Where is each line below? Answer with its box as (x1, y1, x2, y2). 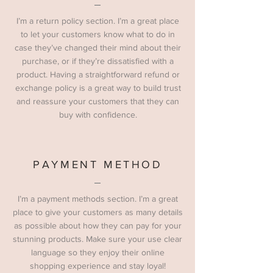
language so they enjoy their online (30, 247, 165, 257)
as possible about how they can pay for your (13, 221, 182, 230)
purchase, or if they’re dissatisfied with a (22, 56, 174, 66)
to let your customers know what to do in (21, 29, 175, 39)
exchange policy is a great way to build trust (15, 83, 181, 93)
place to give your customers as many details (12, 207, 183, 217)
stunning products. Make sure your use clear (13, 234, 182, 244)
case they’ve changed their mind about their (15, 43, 181, 52)
